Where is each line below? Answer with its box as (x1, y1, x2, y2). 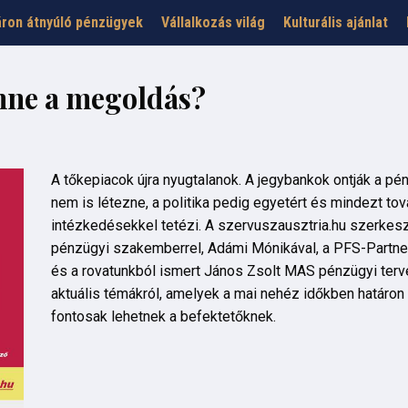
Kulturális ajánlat (283, 14, 388, 31)
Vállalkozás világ (161, 14, 265, 31)
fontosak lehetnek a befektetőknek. (50, 308, 276, 325)
